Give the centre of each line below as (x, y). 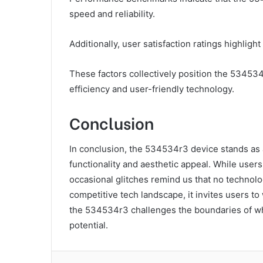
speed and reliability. (112, 14)
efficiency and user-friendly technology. (152, 89)
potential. (89, 225)
